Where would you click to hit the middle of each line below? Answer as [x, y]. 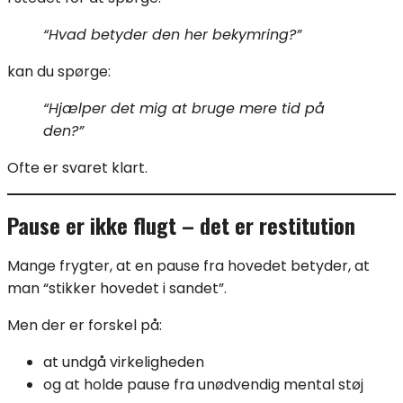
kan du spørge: [59, 72]
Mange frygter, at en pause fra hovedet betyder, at [188, 266]
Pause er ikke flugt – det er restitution [181, 225]
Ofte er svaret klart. [77, 168]
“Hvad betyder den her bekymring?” [172, 35]
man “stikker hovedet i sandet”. [117, 289]
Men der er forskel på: [85, 326]
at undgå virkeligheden [124, 363]
